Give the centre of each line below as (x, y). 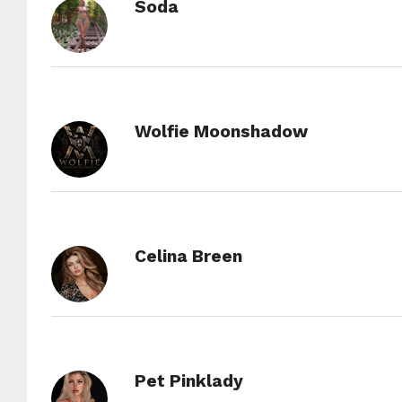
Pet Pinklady (188, 381)
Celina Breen (188, 256)
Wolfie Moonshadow (221, 131)
